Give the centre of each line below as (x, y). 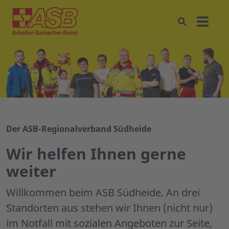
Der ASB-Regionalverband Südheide (79, 129)
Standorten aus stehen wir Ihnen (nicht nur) (109, 208)
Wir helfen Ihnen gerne (96, 154)
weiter (31, 171)
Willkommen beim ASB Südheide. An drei (103, 193)
